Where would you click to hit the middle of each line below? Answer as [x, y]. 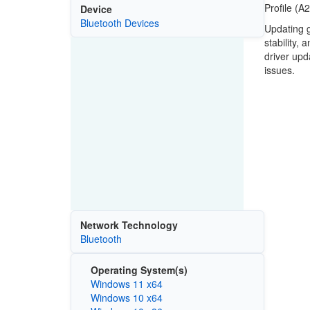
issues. [279, 70]
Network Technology [129, 225]
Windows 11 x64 [126, 283]
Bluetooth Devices [119, 23]
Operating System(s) [139, 270]
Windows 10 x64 [126, 297]
